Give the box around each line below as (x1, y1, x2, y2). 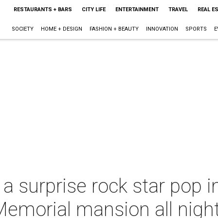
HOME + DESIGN (40, 26, 82, 32)
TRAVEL (168, 6, 188, 13)
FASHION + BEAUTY (89, 26, 139, 32)
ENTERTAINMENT (115, 6, 159, 13)
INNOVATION (145, 26, 178, 32)
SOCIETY (11, 26, 34, 32)
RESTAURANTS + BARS (13, 6, 72, 13)
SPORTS (185, 26, 207, 32)
